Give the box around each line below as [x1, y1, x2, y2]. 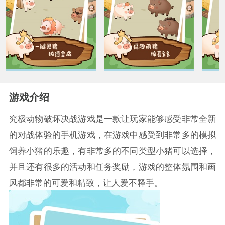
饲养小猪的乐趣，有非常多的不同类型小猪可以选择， [9, 144, 216, 157]
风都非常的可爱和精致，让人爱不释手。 [9, 176, 163, 189]
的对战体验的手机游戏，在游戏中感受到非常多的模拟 [9, 128, 216, 141]
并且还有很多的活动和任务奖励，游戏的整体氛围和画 [9, 160, 216, 173]
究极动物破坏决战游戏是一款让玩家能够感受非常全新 [9, 112, 216, 125]
